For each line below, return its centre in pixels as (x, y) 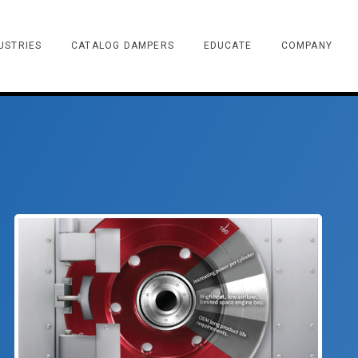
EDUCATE (227, 46)
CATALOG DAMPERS (123, 46)
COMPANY (306, 46)
